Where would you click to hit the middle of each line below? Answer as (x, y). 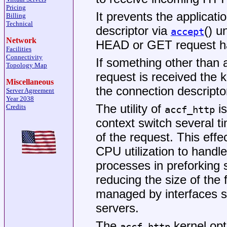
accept (187, 32)
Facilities (19, 49)
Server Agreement (30, 90)
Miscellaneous (30, 82)
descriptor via (133, 31)
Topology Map (27, 65)
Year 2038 (20, 99)
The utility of (130, 109)
